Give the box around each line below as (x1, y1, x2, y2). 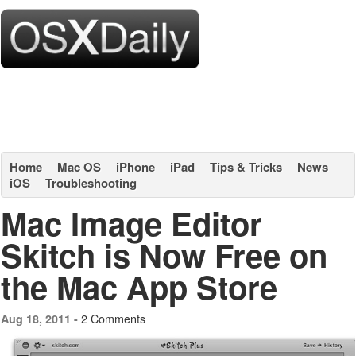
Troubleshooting (45, 174, 137, 192)
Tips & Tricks (210, 158, 282, 176)
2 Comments (81, 310, 145, 327)
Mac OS (57, 158, 101, 176)
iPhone (116, 158, 155, 176)
